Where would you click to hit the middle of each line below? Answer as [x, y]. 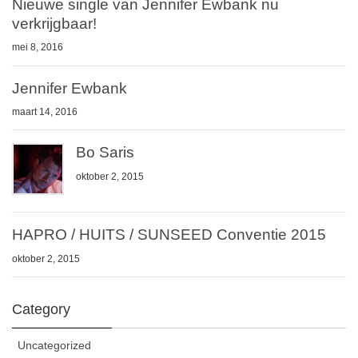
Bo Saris [105, 153]
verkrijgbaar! [54, 23]
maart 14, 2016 [45, 112]
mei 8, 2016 [38, 48]
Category [41, 309]
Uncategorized [54, 345]
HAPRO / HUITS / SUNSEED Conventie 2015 [169, 235]
